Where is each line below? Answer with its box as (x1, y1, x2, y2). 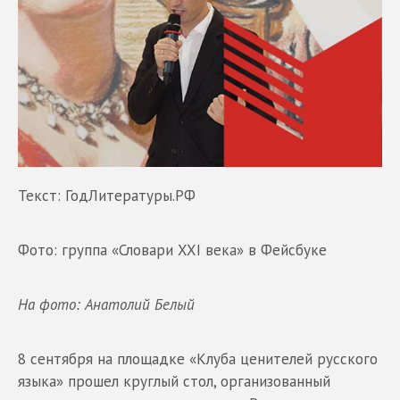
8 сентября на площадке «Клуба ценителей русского (18, 348, 378, 369)
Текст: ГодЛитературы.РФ (18, 185, 196, 205)
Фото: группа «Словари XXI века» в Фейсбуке (18, 239, 327, 260)
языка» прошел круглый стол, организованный (18, 371, 330, 391)
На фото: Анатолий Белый (18, 294, 195, 314)
